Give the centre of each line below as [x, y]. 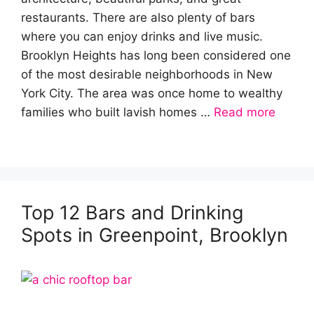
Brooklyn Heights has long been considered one [156, 55]
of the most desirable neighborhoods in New [147, 74]
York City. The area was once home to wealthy [152, 93]
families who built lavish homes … [117, 112]
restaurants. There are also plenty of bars [138, 18]
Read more [245, 112]
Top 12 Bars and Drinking [132, 213]
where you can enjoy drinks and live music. [142, 36]
